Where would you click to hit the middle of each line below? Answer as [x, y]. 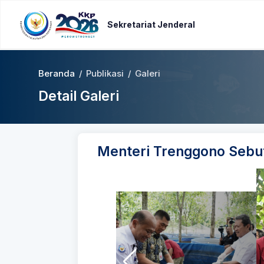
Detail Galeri [79, 96]
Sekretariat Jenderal [151, 24]
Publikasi [105, 74]
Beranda [57, 74]
